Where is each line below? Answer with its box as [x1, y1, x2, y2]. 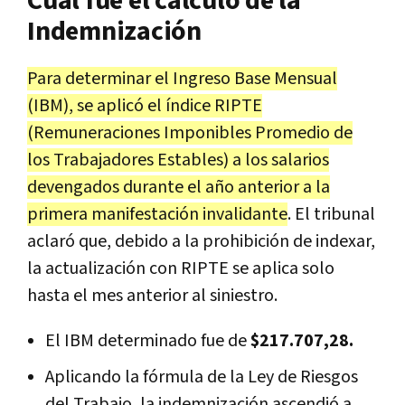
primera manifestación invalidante [27, 202, 287, 226]
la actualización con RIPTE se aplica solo [27, 256, 334, 280]
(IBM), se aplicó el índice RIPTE [27, 93, 262, 118]
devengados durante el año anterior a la [27, 174, 330, 199]
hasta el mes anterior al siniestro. [27, 283, 278, 307]
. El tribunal [287, 202, 375, 226]
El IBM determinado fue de [45, 328, 250, 353]
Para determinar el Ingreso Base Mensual [27, 66, 337, 90]
